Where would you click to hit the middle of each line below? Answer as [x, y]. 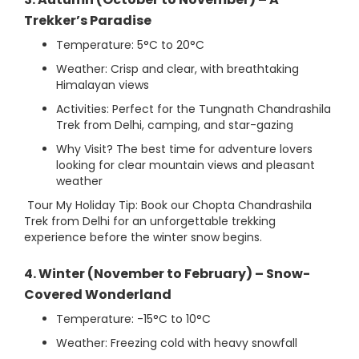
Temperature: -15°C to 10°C [133, 319]
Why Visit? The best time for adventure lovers [184, 149]
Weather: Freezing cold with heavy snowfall [177, 343]
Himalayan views [103, 85]
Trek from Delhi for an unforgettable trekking [150, 221]
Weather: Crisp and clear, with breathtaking [177, 69]
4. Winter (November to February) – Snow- [167, 274]
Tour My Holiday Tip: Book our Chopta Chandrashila [168, 205]
